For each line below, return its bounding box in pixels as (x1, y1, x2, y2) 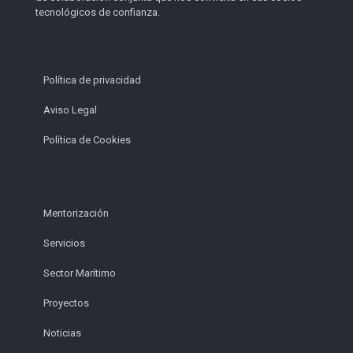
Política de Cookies (43, 133, 131, 146)
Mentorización (43, 206, 109, 219)
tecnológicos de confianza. (35, 6, 160, 18)
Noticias (43, 326, 81, 339)
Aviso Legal (43, 103, 97, 116)
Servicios (43, 236, 85, 249)
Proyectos (43, 296, 89, 309)
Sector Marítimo (43, 266, 116, 279)
